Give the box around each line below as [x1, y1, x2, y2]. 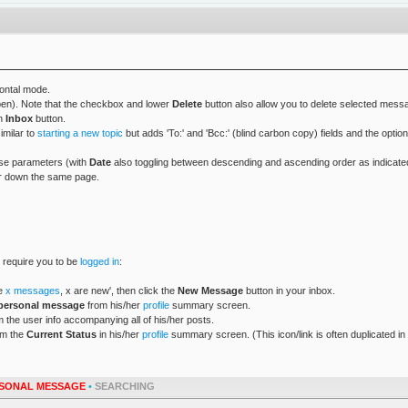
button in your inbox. [242, 285, 335, 297]
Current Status [25, 329, 97, 341]
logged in [79, 255, 119, 267]
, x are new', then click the [59, 285, 178, 297]
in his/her [96, 329, 142, 341]
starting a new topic [36, 127, 123, 138]
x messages [5, 285, 60, 297]
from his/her [84, 300, 143, 311]
